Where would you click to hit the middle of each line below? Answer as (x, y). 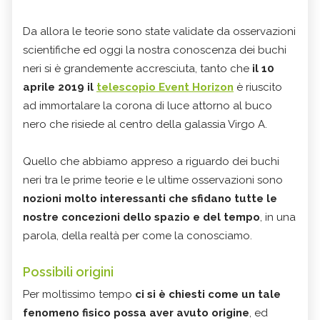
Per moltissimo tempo (79, 294)
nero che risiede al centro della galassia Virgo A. (145, 124)
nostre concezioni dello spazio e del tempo (141, 217)
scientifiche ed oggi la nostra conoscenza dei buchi (155, 50)
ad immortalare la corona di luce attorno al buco (147, 105)
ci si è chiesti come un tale (208, 294)
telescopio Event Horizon (165, 87)
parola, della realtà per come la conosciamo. (137, 235)
